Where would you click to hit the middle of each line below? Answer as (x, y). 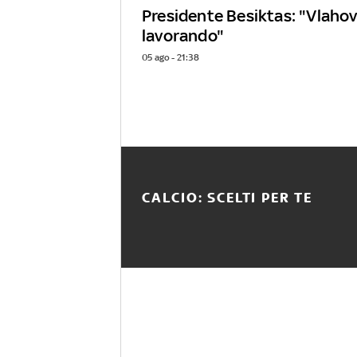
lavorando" (183, 36)
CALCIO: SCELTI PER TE (227, 198)
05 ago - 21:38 (171, 58)
